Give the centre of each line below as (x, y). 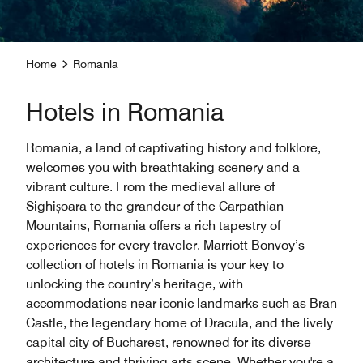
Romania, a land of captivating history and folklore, (173, 148)
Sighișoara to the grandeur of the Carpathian (155, 206)
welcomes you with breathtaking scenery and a (163, 167)
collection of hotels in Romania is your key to (155, 265)
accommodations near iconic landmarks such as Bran (181, 303)
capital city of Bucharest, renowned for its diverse (169, 342)
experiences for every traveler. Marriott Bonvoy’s (165, 245)
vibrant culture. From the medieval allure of (150, 187)
